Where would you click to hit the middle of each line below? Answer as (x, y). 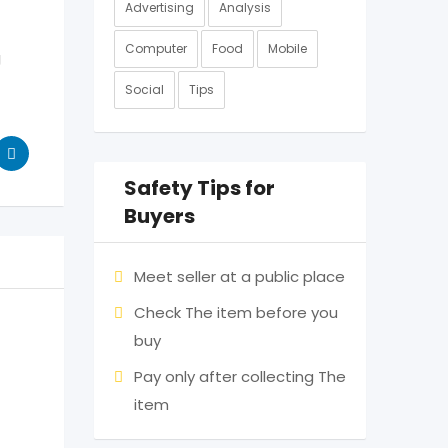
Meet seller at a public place (239, 276)
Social (144, 89)
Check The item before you (235, 312)
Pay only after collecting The (239, 376)
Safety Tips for (199, 188)
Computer (155, 48)
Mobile (287, 48)
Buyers (159, 216)
